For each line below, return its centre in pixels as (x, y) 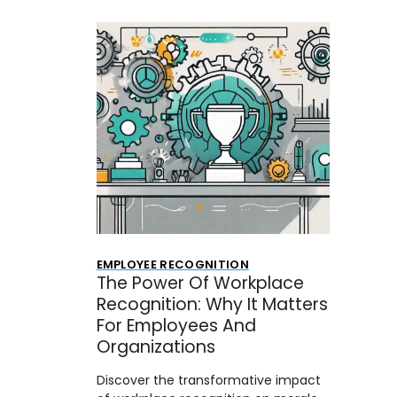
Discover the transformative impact (208, 380)
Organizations (156, 346)
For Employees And (176, 325)
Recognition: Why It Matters (212, 304)
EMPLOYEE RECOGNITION (172, 264)
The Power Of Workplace (200, 283)
